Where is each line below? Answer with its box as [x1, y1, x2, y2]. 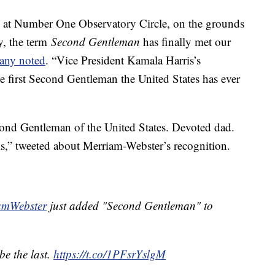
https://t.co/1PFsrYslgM [53, 246, 166, 262]
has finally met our [140, 34, 231, 50]
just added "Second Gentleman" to [47, 198, 213, 214]
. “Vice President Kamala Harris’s [45, 52, 201, 68]
